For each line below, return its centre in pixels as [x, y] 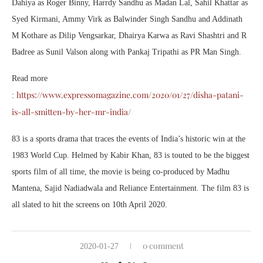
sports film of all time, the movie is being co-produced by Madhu [121, 172]
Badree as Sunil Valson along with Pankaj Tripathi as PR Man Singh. [127, 52]
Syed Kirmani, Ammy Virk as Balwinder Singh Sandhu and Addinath [127, 19]
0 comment [163, 246]
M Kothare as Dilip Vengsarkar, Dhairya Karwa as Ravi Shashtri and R [129, 36]
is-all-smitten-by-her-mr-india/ [71, 112]
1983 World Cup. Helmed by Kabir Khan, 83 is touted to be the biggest [131, 156]
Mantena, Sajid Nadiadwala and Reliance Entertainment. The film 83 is [130, 188]
